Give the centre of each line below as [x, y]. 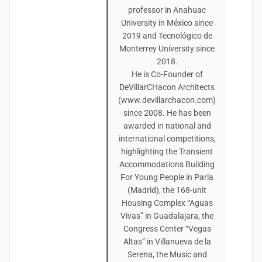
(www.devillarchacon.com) [167, 100]
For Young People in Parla [167, 177]
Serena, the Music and [167, 254]
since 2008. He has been [167, 113]
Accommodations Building [167, 164]
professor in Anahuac [167, 10]
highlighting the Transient [167, 151]
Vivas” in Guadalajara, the [167, 216]
